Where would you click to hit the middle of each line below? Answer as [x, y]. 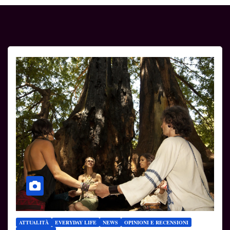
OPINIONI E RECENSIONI [156, 223]
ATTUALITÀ [34, 223]
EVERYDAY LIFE [76, 223]
